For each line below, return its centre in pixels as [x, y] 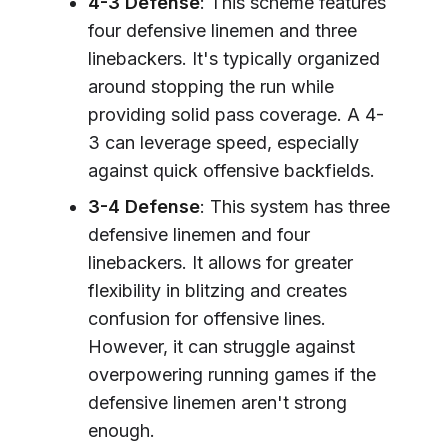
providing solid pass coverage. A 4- [236, 114]
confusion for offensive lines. [207, 318]
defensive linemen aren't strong [217, 402]
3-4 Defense [144, 206]
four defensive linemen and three [222, 30]
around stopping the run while [211, 86]
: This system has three [295, 206]
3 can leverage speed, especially [223, 142]
